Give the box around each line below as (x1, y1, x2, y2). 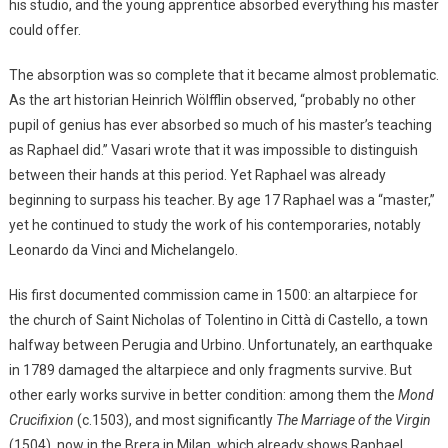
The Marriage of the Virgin (275, 412, 431, 429)
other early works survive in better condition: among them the (8, 387, 398, 404)
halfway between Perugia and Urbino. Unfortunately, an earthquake (8, 337, 433, 354)
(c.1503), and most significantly (73, 412, 276, 429)
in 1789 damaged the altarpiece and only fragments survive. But (8, 362, 412, 379)
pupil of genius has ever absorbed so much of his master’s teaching (8, 117, 432, 134)
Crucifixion (8, 412, 74, 429)
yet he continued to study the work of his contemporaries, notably (8, 217, 421, 234)
